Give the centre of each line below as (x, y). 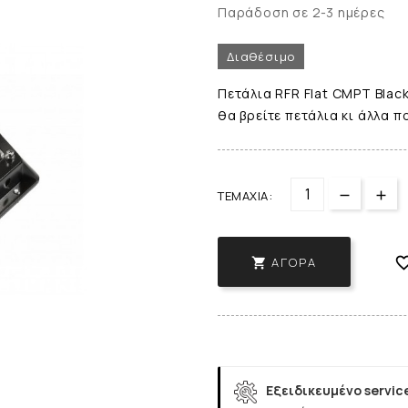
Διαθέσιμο (261, 56)
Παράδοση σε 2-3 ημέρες (301, 12)
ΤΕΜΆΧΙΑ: (245, 195)
